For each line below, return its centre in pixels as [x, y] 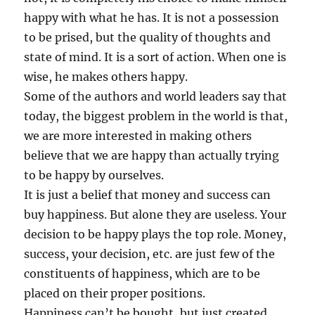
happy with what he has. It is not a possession [152, 18]
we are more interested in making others [138, 136]
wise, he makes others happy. [106, 77]
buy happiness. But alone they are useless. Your [155, 215]
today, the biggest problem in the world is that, [156, 116]
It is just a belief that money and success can [148, 195]
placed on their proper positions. [115, 294]
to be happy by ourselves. [94, 175]
